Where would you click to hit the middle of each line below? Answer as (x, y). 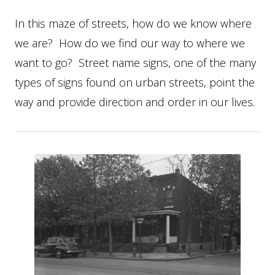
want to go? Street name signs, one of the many (135, 62)
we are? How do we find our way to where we (130, 43)
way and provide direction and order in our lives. (135, 102)
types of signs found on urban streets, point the (135, 82)
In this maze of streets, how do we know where (133, 23)
